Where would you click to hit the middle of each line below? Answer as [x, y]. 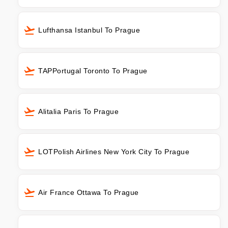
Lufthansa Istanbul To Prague [89, 30]
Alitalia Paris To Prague [78, 111]
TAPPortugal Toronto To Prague [93, 70]
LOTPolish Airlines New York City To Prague [114, 152]
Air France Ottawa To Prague [89, 193]
